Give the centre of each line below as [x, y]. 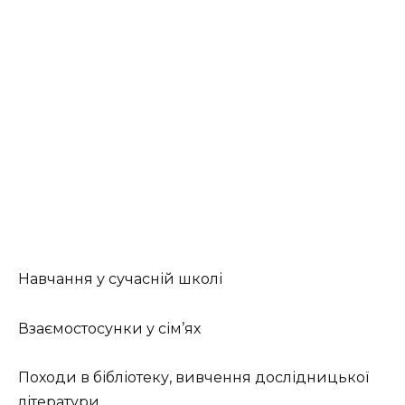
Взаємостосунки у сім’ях [109, 328]
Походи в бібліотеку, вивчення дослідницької [193, 377]
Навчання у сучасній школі [120, 279]
